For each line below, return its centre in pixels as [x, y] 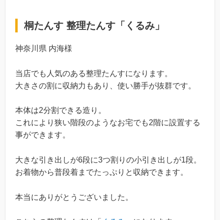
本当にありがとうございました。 [74, 197]
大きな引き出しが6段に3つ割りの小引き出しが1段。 [108, 160]
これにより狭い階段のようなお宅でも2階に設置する [108, 123]
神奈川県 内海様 [44, 49]
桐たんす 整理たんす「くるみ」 [94, 26]
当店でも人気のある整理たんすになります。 [94, 73]
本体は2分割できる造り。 [61, 110]
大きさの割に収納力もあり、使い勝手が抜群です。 [106, 85]
